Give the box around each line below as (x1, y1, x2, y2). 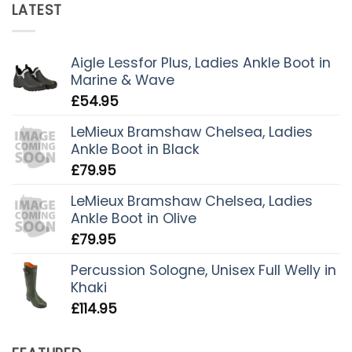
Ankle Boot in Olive (71, 208, 196, 228)
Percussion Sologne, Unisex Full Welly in (71, 260, 336, 280)
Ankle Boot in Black (71, 139, 200, 159)
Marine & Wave (71, 70, 174, 90)
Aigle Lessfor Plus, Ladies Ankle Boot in (71, 53, 331, 72)
